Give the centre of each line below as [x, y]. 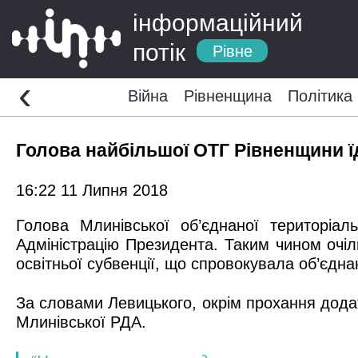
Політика [320, 96]
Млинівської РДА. [81, 322]
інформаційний [218, 23]
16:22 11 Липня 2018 [92, 190]
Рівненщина [227, 96]
